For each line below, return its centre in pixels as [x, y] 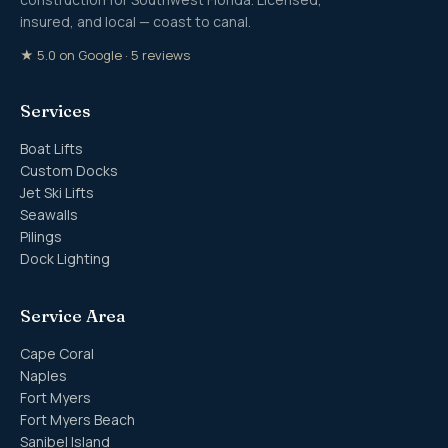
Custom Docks [69, 171]
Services [55, 111]
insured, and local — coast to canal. [135, 22]
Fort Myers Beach [77, 420]
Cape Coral [57, 354]
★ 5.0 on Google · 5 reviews [105, 55]
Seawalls [49, 215]
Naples [43, 376]
